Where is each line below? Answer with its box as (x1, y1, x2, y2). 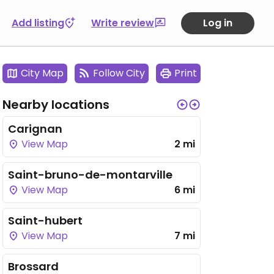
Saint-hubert (8, 213, 83, 228)
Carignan (8, 121, 62, 136)
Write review (91, 15, 154, 30)
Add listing (12, 15, 64, 30)
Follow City (93, 66, 145, 80)
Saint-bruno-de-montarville (8, 167, 172, 182)
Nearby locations (2, 96, 109, 113)
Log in (203, 15, 232, 30)
